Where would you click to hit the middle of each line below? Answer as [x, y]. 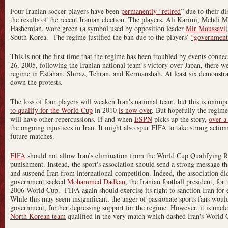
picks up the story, [180, 119]
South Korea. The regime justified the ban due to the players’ [101, 37]
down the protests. [38, 82]
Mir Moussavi [206, 28]
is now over [135, 110]
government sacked [39, 181]
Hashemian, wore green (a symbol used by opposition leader [98, 28]
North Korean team [38, 216]
